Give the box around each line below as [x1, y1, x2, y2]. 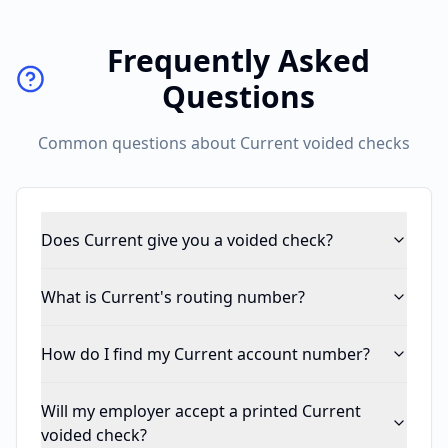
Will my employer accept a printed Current [41, 400, 361, 422]
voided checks [299, 132, 410, 154]
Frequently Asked [107, 40, 371, 81]
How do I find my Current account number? [41, 343, 370, 365]
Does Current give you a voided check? [41, 229, 333, 251]
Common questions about [38, 132, 240, 154]
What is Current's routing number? [41, 286, 305, 308]
